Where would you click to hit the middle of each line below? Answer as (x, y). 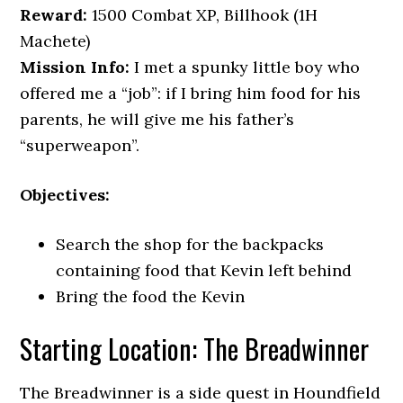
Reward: (54, 15)
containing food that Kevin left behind (204, 270)
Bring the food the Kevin (151, 296)
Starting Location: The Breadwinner (195, 349)
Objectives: (65, 195)
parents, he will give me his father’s (157, 119)
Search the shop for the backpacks (190, 244)
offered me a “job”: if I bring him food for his (191, 93)
